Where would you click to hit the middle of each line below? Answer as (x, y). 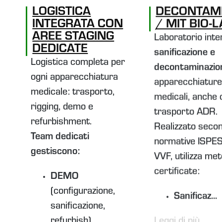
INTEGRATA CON (78, 22)
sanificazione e (185, 51)
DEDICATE (60, 47)
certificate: (177, 170)
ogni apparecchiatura (75, 76)
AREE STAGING (73, 35)
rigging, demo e (62, 105)
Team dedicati (60, 135)
